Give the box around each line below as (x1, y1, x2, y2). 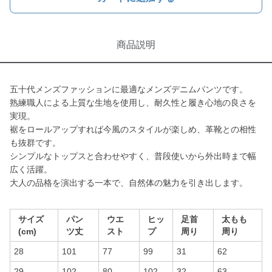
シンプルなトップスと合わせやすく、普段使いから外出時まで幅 (10, 151, 256, 161)
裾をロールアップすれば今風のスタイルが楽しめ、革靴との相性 (10, 124, 256, 134)
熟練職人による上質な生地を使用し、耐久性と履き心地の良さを (10, 98, 256, 107)
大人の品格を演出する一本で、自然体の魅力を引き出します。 (10, 178, 248, 188)
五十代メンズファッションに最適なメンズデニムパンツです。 (10, 84, 248, 94)
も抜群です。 (10, 138, 61, 148)
